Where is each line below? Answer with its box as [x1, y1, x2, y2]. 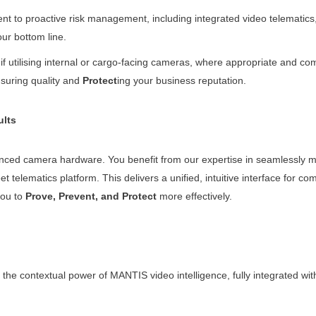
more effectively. [156, 190, 232, 202]
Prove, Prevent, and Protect [25, 190, 157, 202]
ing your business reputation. [116, 75, 246, 87]
